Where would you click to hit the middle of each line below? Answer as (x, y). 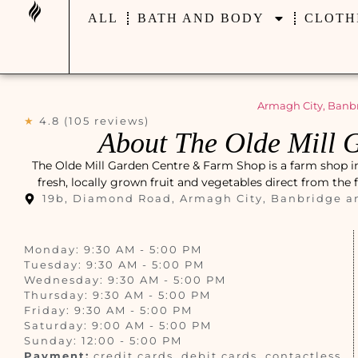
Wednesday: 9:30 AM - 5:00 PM (125, 280)
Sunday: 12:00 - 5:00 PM (103, 340)
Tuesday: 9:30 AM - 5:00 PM (114, 265)
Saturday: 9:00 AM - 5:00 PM (118, 325)
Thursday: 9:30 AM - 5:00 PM (117, 295)
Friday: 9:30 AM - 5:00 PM (108, 310)
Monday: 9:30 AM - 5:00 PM (113, 249)
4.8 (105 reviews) (94, 121)
